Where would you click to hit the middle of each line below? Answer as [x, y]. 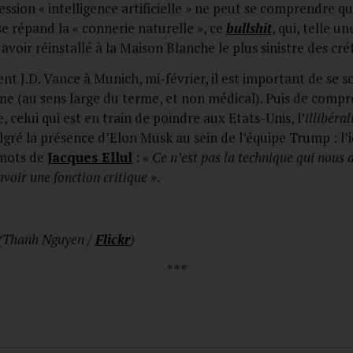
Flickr [112, 239]
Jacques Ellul [89, 158]
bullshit [249, 28]
